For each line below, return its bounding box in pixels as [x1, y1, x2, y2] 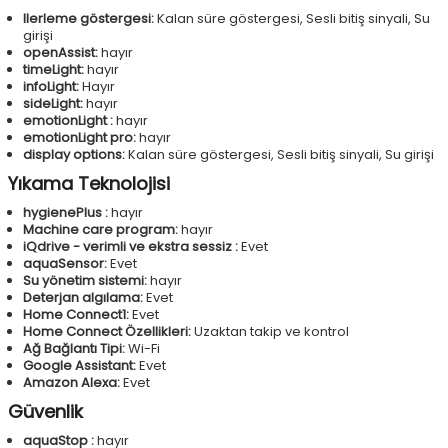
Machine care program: [23, 220, 178, 240]
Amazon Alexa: [23, 373, 120, 393]
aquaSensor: [23, 254, 107, 274]
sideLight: [23, 94, 83, 114]
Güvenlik [8, 399, 83, 425]
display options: [23, 145, 125, 165]
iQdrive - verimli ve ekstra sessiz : [23, 237, 238, 257]
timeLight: [23, 60, 84, 80]
